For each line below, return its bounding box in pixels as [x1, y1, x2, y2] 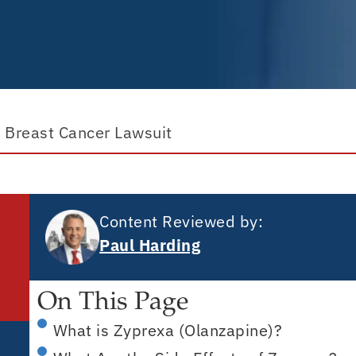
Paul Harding [99, 234, 201, 257]
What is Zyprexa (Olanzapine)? [52, 319, 282, 342]
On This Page [37, 291, 188, 317]
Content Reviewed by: [99, 211, 264, 233]
